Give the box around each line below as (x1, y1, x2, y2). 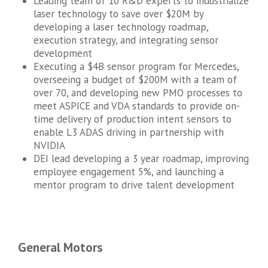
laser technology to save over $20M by (33, 7, 203, 20)
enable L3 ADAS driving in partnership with (33, 125, 224, 139)
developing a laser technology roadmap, (33, 20, 208, 33)
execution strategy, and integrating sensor (33, 33, 218, 47)
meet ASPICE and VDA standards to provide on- (33, 99, 240, 112)
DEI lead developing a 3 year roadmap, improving (33, 151, 249, 165)
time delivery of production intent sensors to (33, 112, 232, 126)
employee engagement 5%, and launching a (33, 165, 224, 178)
